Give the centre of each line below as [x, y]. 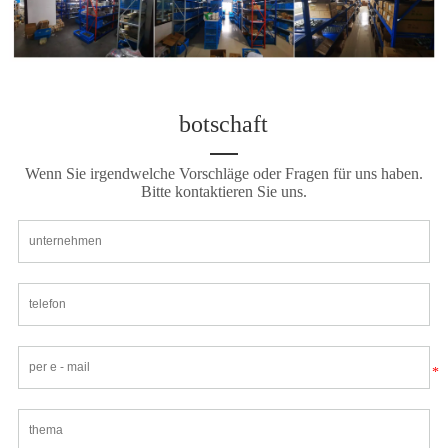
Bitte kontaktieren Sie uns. [223, 192]
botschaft [224, 124]
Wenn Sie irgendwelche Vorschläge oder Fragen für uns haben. [223, 174]
